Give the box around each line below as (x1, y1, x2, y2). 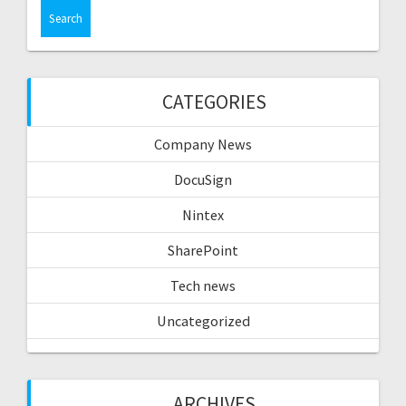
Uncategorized (156, 312, 250, 331)
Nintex (182, 206, 224, 225)
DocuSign (174, 170, 232, 189)
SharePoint (168, 241, 238, 260)
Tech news (170, 276, 236, 295)
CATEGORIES (161, 90, 266, 115)
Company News (154, 135, 252, 154)
